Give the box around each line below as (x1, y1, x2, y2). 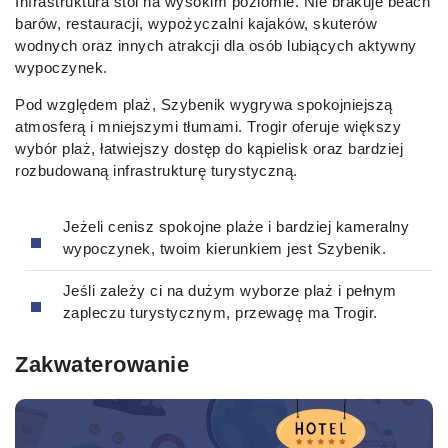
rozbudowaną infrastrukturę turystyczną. (15, 162, 298, 180)
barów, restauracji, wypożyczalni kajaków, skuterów (15, 15, 377, 33)
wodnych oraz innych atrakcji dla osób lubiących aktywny (15, 37, 417, 55)
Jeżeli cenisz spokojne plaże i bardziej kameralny (62, 217, 409, 235)
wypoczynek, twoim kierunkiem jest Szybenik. (62, 239, 386, 257)
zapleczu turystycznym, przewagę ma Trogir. (62, 304, 378, 322)
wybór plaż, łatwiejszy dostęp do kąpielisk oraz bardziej (15, 140, 403, 158)
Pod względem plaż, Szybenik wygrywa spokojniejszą (15, 96, 393, 114)
